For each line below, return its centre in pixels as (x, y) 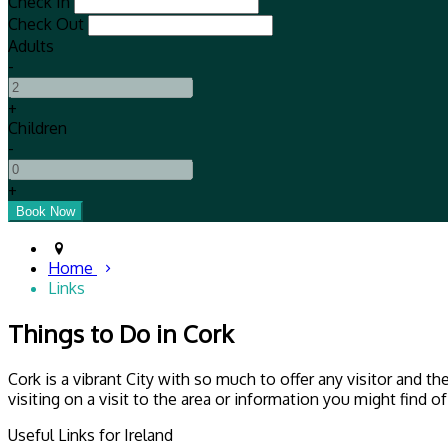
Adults (31, 46)
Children (37, 128)
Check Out (46, 24)
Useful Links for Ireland (90, 434)
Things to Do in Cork (121, 334)
